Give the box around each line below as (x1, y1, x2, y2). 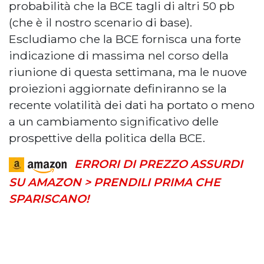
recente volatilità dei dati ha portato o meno (9, 97, 255, 112)
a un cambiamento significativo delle (9, 114, 219, 128)
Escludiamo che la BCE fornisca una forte (9, 31, 241, 46)
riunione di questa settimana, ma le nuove (9, 64, 247, 79)
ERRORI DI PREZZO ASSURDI (74, 156, 243, 171)
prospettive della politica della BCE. (9, 130, 205, 145)
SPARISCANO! (9, 191, 89, 206)
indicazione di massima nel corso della (9, 48, 229, 62)
